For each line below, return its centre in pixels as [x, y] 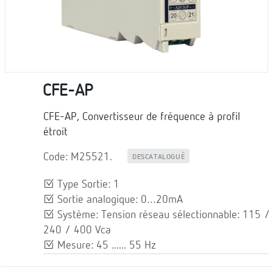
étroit [55, 132]
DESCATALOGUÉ [159, 157]
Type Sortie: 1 [87, 184]
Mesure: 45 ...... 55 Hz [105, 245]
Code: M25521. [78, 157]
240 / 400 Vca [77, 230]
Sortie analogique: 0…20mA [119, 200]
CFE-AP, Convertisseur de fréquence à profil [142, 117]
